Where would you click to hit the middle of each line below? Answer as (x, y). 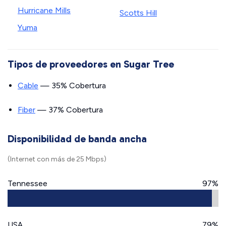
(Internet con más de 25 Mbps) (57, 159)
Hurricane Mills (44, 10)
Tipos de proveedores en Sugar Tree (91, 64)
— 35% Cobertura (72, 86)
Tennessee (27, 183)
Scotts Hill (138, 13)
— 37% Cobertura (69, 110)
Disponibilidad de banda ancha (77, 139)
